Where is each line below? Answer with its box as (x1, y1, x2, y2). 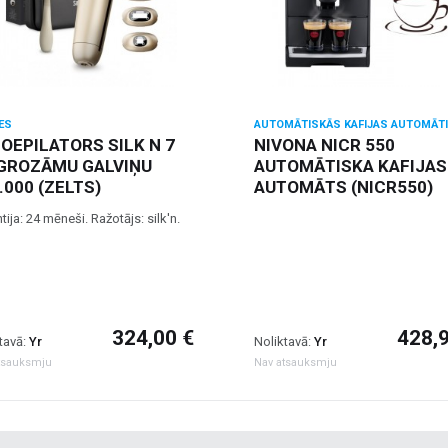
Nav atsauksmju (254, 356, 337, 370)
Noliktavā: (254, 334, 314, 349)
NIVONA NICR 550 (254, 135, 395, 155)
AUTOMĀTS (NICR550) (254, 177, 433, 197)
